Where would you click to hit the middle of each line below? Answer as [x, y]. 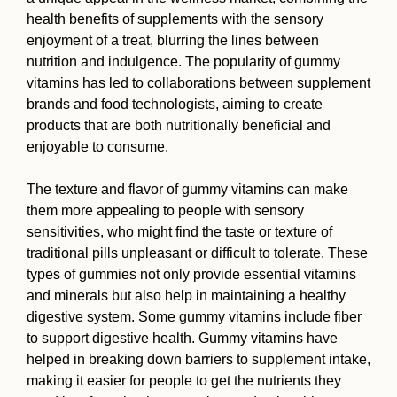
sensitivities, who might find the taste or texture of [179, 232]
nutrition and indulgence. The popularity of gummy [183, 62]
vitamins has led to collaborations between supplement [198, 83]
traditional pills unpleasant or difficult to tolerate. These [197, 253]
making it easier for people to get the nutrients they [184, 381]
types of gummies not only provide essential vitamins [191, 275]
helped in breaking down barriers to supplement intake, [198, 360]
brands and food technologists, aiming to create [175, 105]
